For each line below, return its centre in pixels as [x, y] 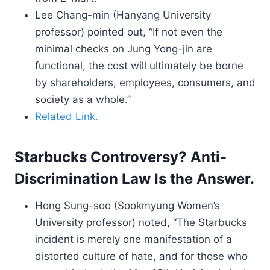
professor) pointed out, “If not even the [129, 32]
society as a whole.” [83, 99]
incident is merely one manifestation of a [133, 239]
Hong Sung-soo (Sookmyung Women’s [127, 206]
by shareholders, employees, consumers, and [145, 83]
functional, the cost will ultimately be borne [139, 66]
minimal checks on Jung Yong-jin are [124, 49]
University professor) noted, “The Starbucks [141, 222]
